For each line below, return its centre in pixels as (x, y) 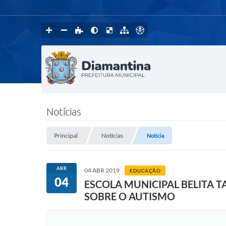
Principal (66, 135)
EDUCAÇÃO (145, 171)
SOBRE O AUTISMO (130, 196)
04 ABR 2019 (102, 170)
